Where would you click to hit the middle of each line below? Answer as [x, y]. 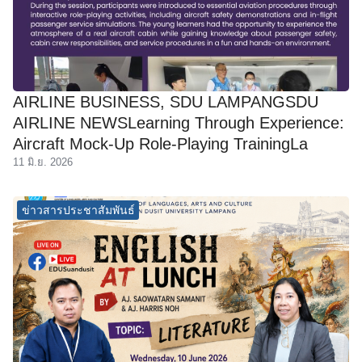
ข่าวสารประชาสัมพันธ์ [78, 210]
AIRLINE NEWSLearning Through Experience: [179, 122]
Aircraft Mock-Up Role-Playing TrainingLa [160, 143]
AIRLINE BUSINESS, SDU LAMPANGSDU [166, 101]
